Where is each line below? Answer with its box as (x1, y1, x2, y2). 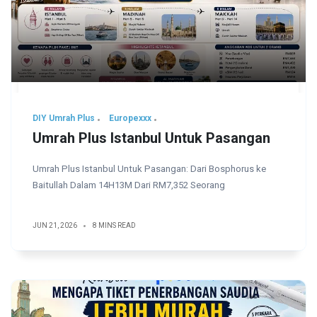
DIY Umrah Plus (33, 113, 95, 124)
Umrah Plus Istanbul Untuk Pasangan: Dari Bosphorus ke (33, 163, 266, 175)
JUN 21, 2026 (33, 221, 77, 230)
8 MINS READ (93, 221, 136, 230)
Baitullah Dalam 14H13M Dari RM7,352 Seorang (33, 180, 225, 191)
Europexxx (109, 113, 151, 124)
